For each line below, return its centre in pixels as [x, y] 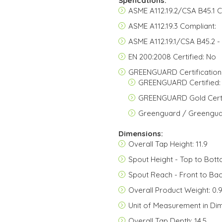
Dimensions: [141, 134]
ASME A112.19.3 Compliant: [172, 26]
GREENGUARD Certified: [179, 83]
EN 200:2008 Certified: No [172, 57]
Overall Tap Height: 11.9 [168, 144]
